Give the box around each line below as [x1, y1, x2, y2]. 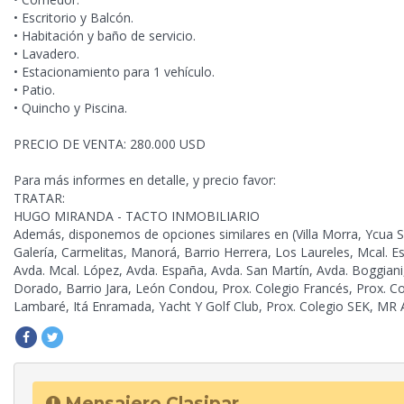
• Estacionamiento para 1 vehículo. [14, 63, 215, 81]
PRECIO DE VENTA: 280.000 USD [14, 135, 206, 153]
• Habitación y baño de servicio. [14, 27, 196, 45]
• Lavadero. [14, 45, 79, 63]
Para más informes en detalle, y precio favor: [14, 171, 276, 189]
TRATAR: [14, 189, 65, 207]
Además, [14, 225, 69, 243]
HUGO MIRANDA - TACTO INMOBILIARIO [14, 207, 260, 225]
